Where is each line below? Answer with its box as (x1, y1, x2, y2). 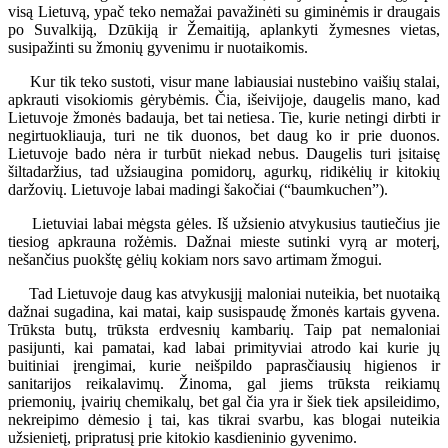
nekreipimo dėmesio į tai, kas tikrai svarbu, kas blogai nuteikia (8, 410, 440, 428)
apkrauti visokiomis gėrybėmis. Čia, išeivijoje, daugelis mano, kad (8, 90, 440, 108)
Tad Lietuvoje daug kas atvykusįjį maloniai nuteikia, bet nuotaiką (8, 284, 440, 302)
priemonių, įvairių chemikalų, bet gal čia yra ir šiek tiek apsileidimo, (8, 392, 440, 410)
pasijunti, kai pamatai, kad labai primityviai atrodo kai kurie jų (8, 338, 440, 356)
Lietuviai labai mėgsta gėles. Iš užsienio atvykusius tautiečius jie (8, 214, 440, 232)
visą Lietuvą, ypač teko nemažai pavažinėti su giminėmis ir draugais (8, 2, 440, 20)
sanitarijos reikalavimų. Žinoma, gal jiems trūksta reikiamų (8, 374, 440, 392)
